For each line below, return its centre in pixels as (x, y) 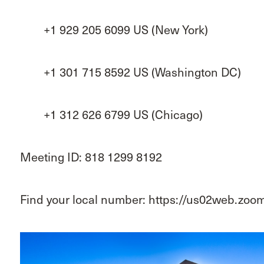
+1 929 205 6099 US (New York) (114, 30)
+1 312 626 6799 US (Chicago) (111, 115)
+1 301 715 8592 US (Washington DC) (130, 72)
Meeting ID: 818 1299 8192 (91, 157)
